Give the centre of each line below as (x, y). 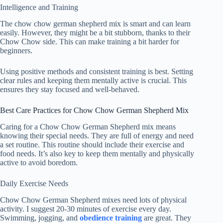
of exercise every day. (136, 209)
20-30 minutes (79, 209)
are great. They (167, 218)
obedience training (111, 218)
